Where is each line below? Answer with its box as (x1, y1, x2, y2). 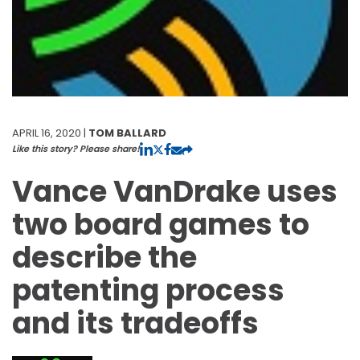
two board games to (12, 203, 309, 245)
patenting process (12, 269, 284, 311)
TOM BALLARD (88, 125, 166, 141)
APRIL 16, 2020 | (12, 125, 88, 141)
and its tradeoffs (12, 302, 259, 344)
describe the (12, 236, 197, 278)
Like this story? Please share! (12, 141, 140, 155)
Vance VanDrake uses (12, 170, 337, 212)
